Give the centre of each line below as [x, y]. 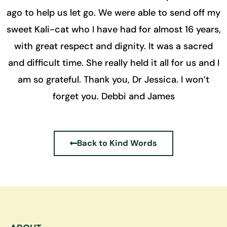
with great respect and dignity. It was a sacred [113, 46]
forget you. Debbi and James [113, 96]
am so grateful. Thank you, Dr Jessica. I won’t [113, 79]
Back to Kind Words [117, 143]
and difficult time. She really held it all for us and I [113, 63]
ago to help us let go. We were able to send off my [113, 12]
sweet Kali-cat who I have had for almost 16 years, [113, 29]
